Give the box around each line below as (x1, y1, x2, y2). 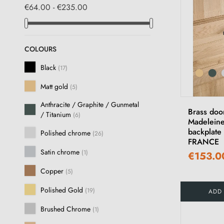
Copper (40, 165, 65, 176)
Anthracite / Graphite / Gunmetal (40, 99, 139, 110)
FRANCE (187, 136, 219, 148)
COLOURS (24, 44, 56, 54)
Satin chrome (40, 146, 81, 157)
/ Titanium (40, 109, 73, 120)
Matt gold (40, 81, 70, 91)
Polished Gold (40, 184, 85, 195)
